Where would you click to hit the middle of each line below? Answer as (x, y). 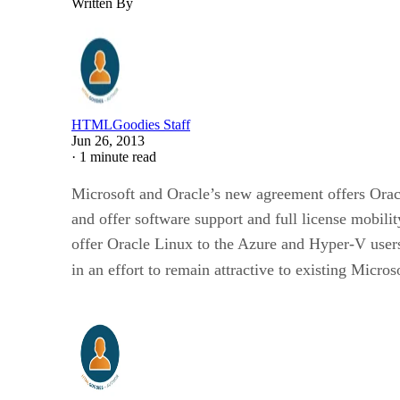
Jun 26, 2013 (108, 140)
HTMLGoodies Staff (131, 124)
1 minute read (118, 156)
